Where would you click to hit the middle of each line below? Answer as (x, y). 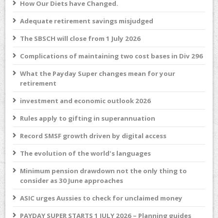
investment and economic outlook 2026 (86, 100)
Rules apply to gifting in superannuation (88, 118)
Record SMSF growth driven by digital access (93, 136)
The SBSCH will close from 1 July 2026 (81, 38)
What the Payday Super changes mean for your (98, 73)
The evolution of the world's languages (86, 153)
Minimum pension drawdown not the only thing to (104, 171)
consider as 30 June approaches (72, 180)
